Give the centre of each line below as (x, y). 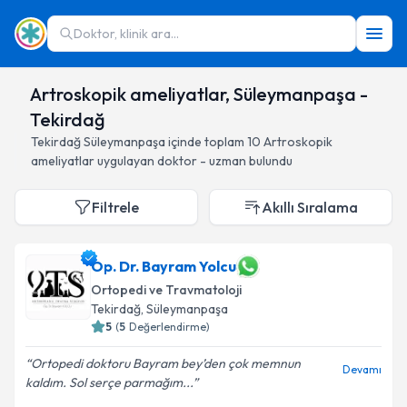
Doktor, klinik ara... (126, 34)
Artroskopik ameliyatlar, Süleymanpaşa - (199, 94)
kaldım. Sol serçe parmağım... (109, 382)
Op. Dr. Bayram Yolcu (164, 266)
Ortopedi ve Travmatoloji (166, 290)
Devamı (362, 369)
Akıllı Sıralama (310, 207)
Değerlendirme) (169, 327)
